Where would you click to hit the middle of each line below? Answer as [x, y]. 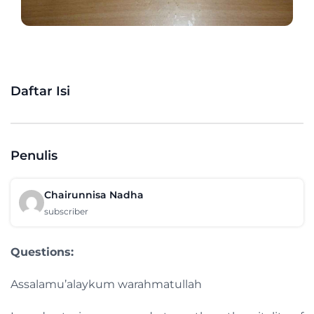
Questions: [42, 252]
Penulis [34, 156]
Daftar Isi [40, 91]
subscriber [66, 212]
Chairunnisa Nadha [94, 195]
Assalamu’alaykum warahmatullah [106, 285]
